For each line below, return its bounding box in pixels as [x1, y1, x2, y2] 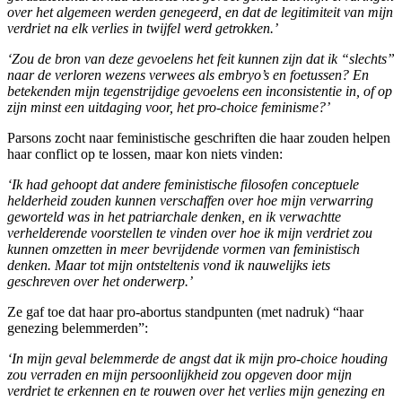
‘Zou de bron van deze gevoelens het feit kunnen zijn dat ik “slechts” [7, 50, 395, 66]
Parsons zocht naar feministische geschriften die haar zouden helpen [7, 129, 390, 145]
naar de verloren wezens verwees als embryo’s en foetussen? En [7, 66, 369, 83]
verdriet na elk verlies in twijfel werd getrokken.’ [7, 20, 278, 36]
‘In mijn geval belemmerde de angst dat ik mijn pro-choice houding [7, 350, 388, 366]
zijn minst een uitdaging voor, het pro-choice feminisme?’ [7, 99, 330, 115]
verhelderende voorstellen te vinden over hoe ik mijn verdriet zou [7, 224, 372, 240]
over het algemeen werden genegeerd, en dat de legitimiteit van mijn [7, 4, 393, 20]
